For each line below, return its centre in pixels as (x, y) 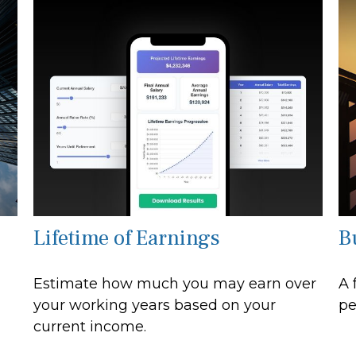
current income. (90, 327)
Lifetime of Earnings (127, 238)
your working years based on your (155, 306)
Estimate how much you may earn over (175, 284)
